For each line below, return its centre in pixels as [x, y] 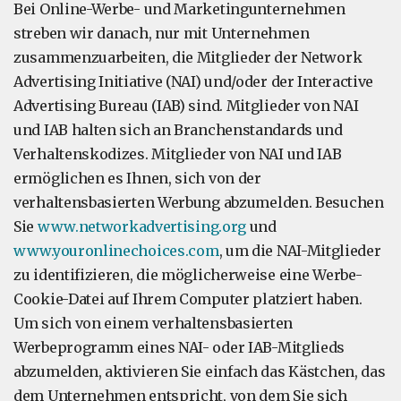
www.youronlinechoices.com [116, 251]
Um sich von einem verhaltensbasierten [153, 323]
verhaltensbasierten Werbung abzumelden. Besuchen [199, 202]
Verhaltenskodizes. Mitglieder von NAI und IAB [178, 154]
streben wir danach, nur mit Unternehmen [162, 33]
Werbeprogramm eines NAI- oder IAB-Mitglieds [179, 347]
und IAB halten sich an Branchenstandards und [178, 130]
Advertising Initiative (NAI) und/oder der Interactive [194, 81]
